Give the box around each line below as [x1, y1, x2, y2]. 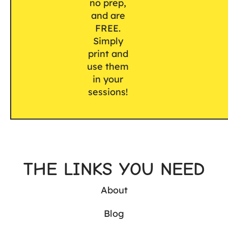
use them [87, 61, 129, 73]
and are [91, 10, 125, 22]
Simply [93, 35, 123, 47]
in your [93, 73, 124, 85]
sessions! [88, 86, 128, 98]
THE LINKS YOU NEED [23, 159, 205, 180]
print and [88, 48, 128, 60]
